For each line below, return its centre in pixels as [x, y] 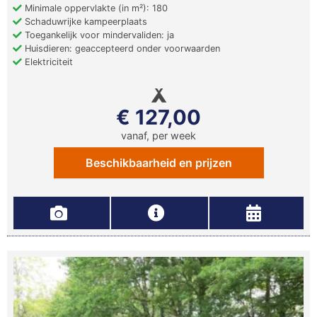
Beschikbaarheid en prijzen [158, 163]
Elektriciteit [47, 62]
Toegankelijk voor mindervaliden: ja [98, 35]
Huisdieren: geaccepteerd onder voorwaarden [121, 49]
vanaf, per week [158, 136]
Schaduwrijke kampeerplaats [85, 22]
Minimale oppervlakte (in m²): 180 [95, 8]
